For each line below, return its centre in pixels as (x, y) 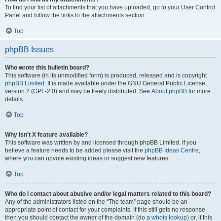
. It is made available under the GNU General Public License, (126, 83)
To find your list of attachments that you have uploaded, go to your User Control (110, 7)
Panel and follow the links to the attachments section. (75, 15)
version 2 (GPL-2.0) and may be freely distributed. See (78, 91)
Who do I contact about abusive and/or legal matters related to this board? (108, 194)
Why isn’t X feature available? (46, 135)
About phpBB (169, 91)
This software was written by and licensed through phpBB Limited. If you (101, 143)
